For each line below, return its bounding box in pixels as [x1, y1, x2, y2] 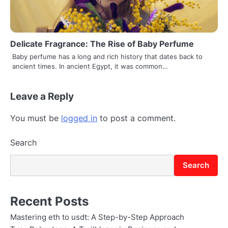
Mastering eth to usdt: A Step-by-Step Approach [10, 213, 184, 222]
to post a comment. [97, 112, 176, 123]
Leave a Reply [10, 90, 74, 102]
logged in [61, 112, 97, 123]
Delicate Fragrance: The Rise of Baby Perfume [10, 38, 194, 49]
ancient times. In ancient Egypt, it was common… [12, 62, 168, 70]
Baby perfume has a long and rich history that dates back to [12, 52, 203, 61]
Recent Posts [10, 194, 89, 209]
